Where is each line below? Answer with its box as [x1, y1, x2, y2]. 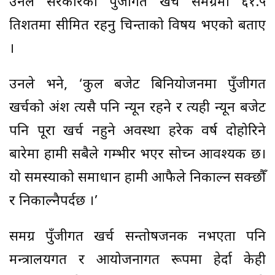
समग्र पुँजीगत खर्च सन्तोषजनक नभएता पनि [9, 228, 266, 246]
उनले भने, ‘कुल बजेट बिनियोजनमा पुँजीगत [9, 76, 266, 94]
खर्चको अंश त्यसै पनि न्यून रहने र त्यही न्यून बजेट [9, 99, 266, 117]
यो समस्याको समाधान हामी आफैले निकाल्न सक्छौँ [9, 169, 266, 187]
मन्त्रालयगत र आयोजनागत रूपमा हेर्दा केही [9, 251, 266, 269]
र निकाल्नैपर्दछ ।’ [9, 192, 98, 211]
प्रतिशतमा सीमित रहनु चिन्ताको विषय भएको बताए [9, 17, 266, 35]
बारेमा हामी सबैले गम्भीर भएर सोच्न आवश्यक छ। [9, 145, 266, 164]
